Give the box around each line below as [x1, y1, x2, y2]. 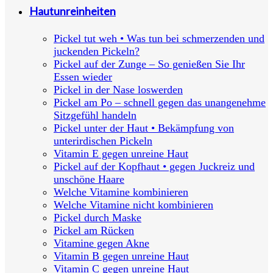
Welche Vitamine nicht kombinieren [54, 199, 213, 211]
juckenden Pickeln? [54, 45, 140, 58]
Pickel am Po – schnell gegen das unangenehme [54, 96, 266, 109]
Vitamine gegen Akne [54, 237, 149, 250]
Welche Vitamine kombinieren [54, 186, 188, 199]
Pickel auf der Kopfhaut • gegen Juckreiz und [54, 160, 255, 173]
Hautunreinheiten [29, 4, 116, 18]
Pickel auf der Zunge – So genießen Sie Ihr [54, 58, 245, 71]
